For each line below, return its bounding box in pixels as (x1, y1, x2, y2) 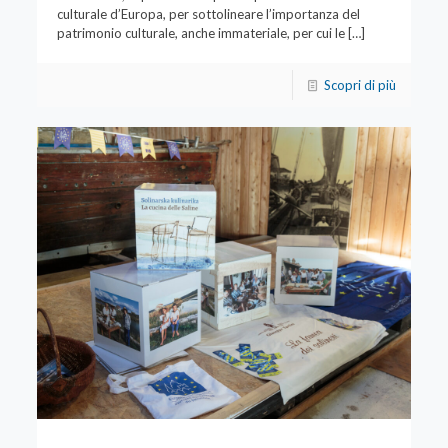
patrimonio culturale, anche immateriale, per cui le (56, 24, 345, 41)
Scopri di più (324, 76, 397, 93)
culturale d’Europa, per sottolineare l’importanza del (56, 5, 360, 22)
